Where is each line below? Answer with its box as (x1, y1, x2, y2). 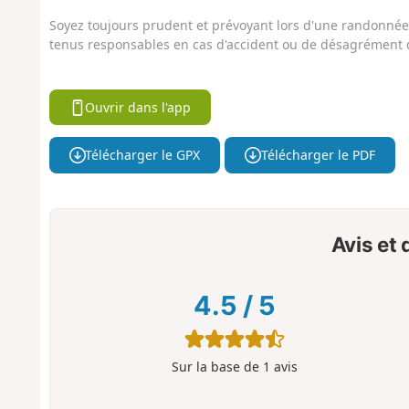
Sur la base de (171, 358, 263, 375)
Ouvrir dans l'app (85, 98, 192, 116)
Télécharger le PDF (260, 146, 375, 164)
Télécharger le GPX (85, 146, 201, 164)
